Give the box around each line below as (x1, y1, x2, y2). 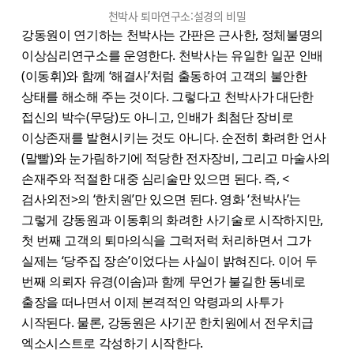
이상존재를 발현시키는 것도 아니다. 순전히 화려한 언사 (21, 129, 326, 147)
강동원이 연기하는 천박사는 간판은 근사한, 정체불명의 (21, 26, 323, 44)
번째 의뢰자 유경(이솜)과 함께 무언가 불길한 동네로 (21, 273, 306, 291)
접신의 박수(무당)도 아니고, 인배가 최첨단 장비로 (21, 108, 294, 126)
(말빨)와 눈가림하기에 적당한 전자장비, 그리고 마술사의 (21, 149, 331, 168)
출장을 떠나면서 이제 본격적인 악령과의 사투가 (21, 293, 284, 311)
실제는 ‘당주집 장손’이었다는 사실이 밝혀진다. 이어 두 (21, 252, 318, 270)
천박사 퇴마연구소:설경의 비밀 (107, 8, 247, 24)
